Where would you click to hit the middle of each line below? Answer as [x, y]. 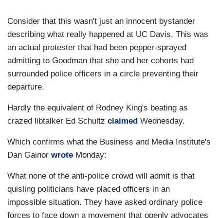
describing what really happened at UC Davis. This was [108, 35]
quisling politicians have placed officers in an [89, 189]
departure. [26, 87]
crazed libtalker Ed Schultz [57, 121]
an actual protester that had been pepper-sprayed [97, 48]
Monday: [90, 155]
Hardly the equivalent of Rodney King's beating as [98, 108]
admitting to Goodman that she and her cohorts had [100, 61]
